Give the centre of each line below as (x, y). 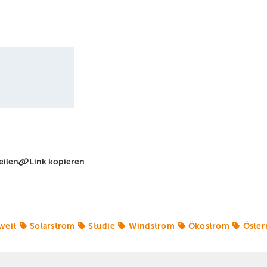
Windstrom (151, 226)
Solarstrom (52, 226)
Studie (102, 226)
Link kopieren (57, 162)
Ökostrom (209, 226)
